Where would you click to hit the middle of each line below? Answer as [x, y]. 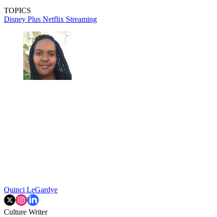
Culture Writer [26, 212]
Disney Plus [23, 19]
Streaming [81, 19]
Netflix [54, 19]
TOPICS [17, 10]
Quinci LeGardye [31, 189]
